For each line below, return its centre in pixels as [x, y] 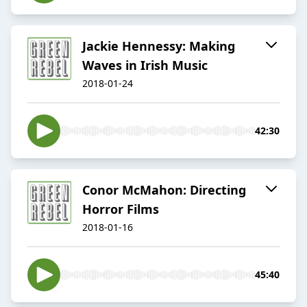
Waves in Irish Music [145, 65]
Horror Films [121, 209]
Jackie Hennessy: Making [159, 46]
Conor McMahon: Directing [164, 190]
